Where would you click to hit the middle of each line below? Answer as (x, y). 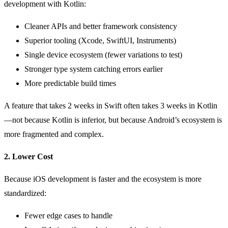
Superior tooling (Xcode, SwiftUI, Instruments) (100, 40)
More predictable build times (70, 83)
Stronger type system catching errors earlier (94, 69)
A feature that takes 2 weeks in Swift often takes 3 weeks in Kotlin (111, 105)
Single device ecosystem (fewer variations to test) (103, 54)
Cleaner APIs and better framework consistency (101, 26)
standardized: (25, 193)
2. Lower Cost (28, 156)
